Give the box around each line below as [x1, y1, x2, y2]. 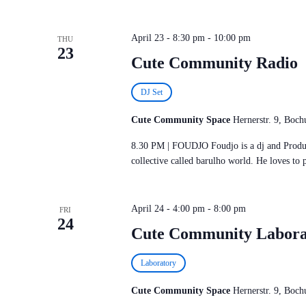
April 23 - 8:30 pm [130, 33, 205, 43]
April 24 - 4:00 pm [130, 204, 205, 214]
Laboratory [140, 258, 176, 268]
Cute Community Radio [130, 54, 298, 72]
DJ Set [140, 87, 163, 97]
